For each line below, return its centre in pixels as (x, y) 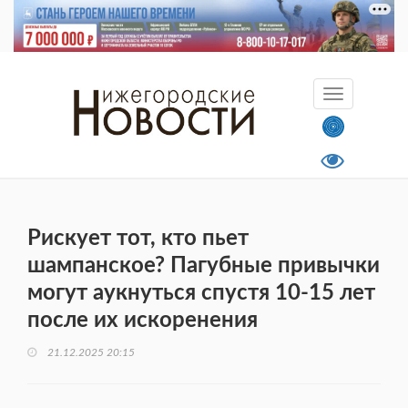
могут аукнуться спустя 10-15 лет (201, 294)
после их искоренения (143, 321)
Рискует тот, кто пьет (138, 239)
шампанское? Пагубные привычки (204, 266)
